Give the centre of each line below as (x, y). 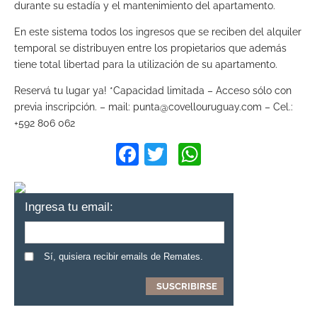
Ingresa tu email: (69, 207)
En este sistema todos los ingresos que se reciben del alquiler (158, 32)
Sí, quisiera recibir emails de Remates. (123, 257)
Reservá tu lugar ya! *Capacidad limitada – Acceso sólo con (153, 91)
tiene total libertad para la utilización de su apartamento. (146, 65)
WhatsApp (253, 155)
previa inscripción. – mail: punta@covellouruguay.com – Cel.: (154, 107)
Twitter (201, 155)
